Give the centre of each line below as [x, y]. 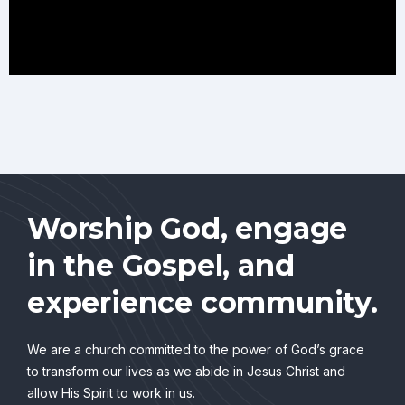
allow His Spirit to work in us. [111, 393]
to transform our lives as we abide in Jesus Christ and [186, 372]
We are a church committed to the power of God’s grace [196, 350]
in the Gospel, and [161, 266]
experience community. [202, 303]
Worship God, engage [188, 229]
